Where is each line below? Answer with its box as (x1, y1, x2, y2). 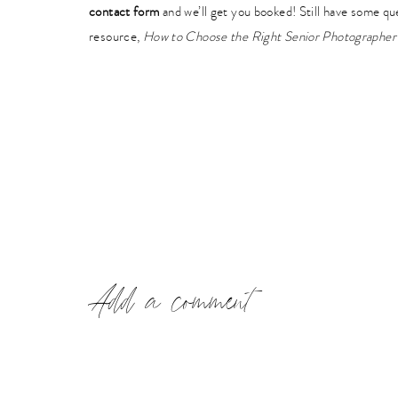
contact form (89, 3, 160, 20)
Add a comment (89, 280, 250, 328)
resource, (89, 28, 143, 45)
